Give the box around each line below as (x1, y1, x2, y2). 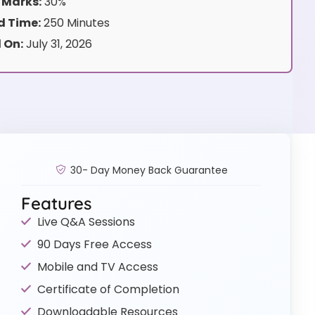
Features (21, 192, 92, 214)
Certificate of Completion (37, 281, 179, 297)
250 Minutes (40, 14, 110, 31)
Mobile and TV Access (37, 258, 158, 275)
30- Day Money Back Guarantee (70, 162, 228, 177)
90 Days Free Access (37, 236, 152, 252)
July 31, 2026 (22, 35, 92, 52)
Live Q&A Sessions (37, 213, 135, 230)
